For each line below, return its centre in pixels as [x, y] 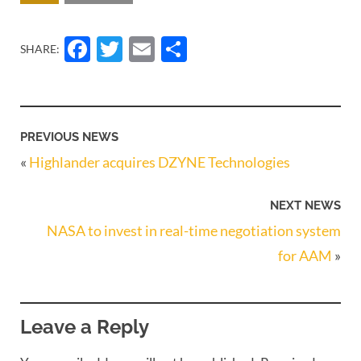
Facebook [168, 49]
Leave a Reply [85, 327]
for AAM [305, 256]
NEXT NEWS [305, 206]
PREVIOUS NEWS [69, 137]
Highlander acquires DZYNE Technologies [160, 162]
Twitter [181, 49]
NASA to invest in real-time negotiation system [194, 231]
